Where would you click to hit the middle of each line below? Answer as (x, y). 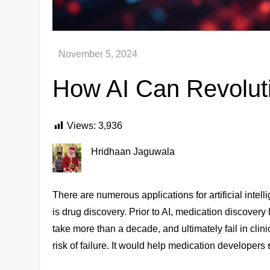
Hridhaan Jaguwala (133, 151)
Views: (82, 125)
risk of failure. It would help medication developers (160, 245)
